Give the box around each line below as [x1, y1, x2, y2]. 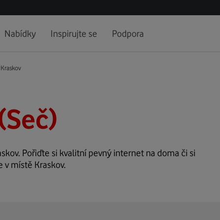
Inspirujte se [51, 28, 97, 39]
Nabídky [4, 28, 36, 39]
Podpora [112, 28, 144, 39]
